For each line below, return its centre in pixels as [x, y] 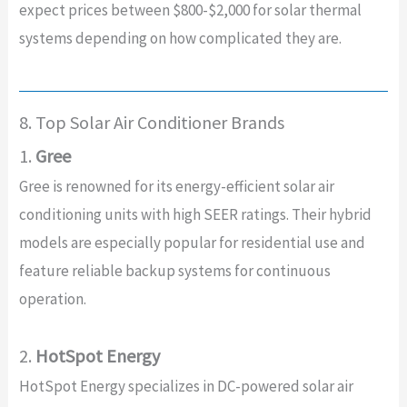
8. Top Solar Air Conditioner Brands [151, 123]
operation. [52, 299]
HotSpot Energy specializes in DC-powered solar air [186, 386]
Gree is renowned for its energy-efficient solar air [176, 187]
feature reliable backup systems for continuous [174, 271]
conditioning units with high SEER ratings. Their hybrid [195, 215]
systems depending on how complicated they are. [180, 39]
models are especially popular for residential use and [192, 243]
